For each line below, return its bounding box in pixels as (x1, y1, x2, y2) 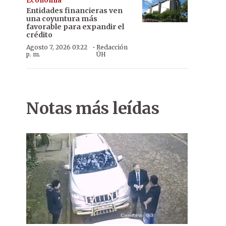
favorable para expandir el (26, 22, 124, 31)
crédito (26, 30, 52, 39)
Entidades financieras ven (26, 6, 123, 15)
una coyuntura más (26, 14, 97, 23)
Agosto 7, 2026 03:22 (26, 43, 87, 51)
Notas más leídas (26, 98, 159, 119)
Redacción (96, 43, 128, 51)
